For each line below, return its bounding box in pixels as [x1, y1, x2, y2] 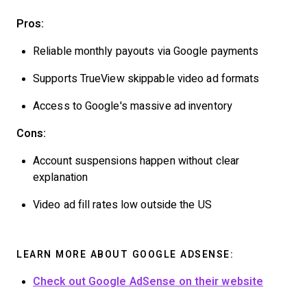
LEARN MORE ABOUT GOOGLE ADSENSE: [16, 249, 234, 260]
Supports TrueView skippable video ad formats [33, 73, 260, 84]
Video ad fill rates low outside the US [33, 199, 212, 210]
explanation [33, 171, 88, 183]
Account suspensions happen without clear [33, 155, 240, 167]
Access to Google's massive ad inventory [33, 100, 232, 112]
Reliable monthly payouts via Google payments [33, 45, 259, 57]
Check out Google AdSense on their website [33, 275, 264, 287]
